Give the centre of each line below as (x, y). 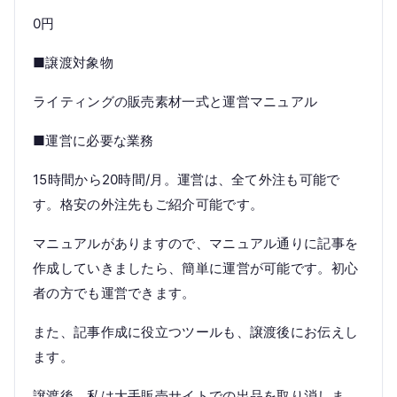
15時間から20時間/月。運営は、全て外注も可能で (187, 179)
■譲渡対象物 (73, 62)
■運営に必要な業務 (93, 140)
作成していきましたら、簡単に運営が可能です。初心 (196, 268)
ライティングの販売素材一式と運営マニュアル (175, 101)
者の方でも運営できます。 (114, 293)
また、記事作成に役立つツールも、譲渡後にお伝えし (196, 332)
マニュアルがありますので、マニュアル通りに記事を (196, 243)
